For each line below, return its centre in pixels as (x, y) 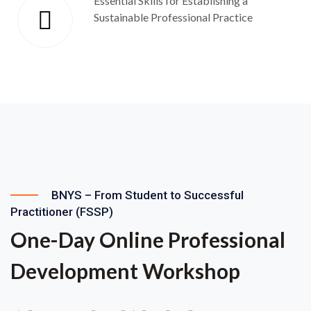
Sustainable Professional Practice (173, 17)
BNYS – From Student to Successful (146, 195)
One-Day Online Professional (148, 239)
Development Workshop (125, 271)
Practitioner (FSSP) (63, 212)
